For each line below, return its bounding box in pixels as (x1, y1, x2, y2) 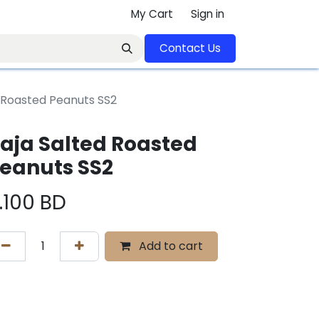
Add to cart (136, 238, 203, 254)
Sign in (191, 6, 224, 21)
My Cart (131, 6, 173, 21)
